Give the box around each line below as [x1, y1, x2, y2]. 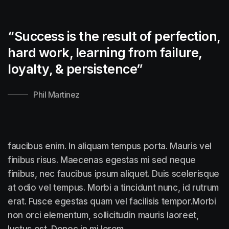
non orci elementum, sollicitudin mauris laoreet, [8, 210, 199, 220]
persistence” [66, 61, 143, 77]
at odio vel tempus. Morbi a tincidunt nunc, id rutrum [8, 182, 219, 193]
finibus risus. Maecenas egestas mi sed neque [8, 154, 196, 165]
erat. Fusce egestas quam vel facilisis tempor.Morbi [8, 196, 216, 207]
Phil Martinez [33, 89, 80, 100]
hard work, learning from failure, [8, 44, 202, 60]
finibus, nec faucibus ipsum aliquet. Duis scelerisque [8, 168, 219, 179]
